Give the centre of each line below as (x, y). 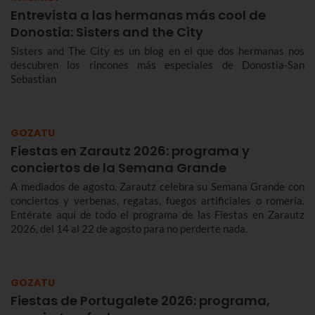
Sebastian (33, 79)
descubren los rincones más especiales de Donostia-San (157, 65)
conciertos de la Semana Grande (118, 168)
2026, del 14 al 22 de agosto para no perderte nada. (129, 229)
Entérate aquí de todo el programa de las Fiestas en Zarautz (157, 215)
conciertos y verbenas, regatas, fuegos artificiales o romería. (157, 201)
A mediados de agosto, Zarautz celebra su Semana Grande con (157, 187)
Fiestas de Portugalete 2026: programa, (140, 301)
